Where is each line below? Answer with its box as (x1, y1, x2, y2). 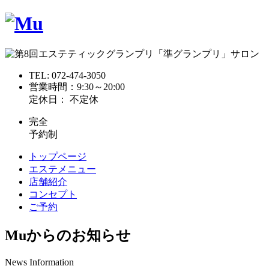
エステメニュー (29, 163, 96, 174)
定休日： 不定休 (29, 94, 98, 104)
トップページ (29, 151, 86, 162)
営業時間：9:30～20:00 (29, 81, 125, 92)
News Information (5, 256, 74, 267)
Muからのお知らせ (5, 227, 131, 243)
